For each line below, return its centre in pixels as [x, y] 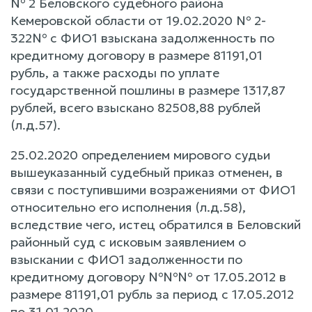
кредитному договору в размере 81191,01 [136, 55]
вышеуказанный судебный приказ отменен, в [147, 172]
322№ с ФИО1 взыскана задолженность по [142, 38]
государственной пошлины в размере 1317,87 [148, 90]
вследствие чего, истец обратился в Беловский [156, 224]
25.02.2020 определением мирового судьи [140, 155]
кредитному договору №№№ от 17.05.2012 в [148, 276]
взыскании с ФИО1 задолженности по [126, 259]
